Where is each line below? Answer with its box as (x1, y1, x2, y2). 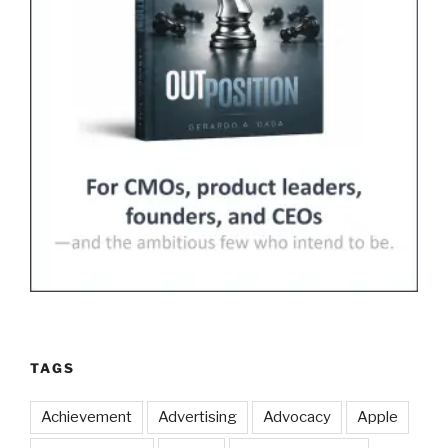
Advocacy (263, 407, 331, 426)
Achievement (41, 407, 132, 426)
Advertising (158, 407, 237, 426)
